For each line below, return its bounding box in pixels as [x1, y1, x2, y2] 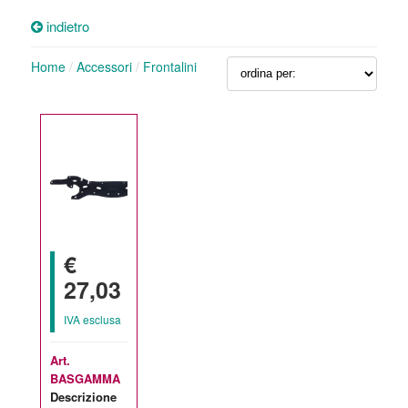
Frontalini [142, 56, 197, 76]
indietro [42, 15, 89, 36]
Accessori [76, 56, 132, 76]
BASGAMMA [49, 369, 120, 387]
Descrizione [49, 387, 117, 405]
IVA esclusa [63, 311, 121, 327]
